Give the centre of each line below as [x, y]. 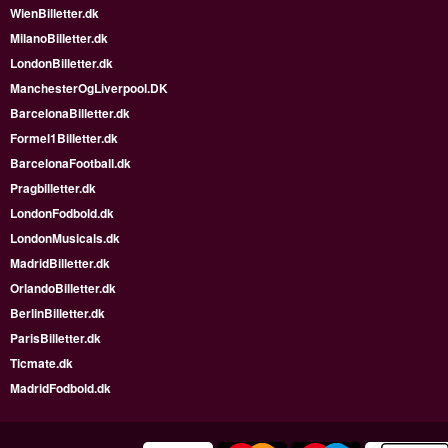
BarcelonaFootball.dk [70, 163]
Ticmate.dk [41, 363]
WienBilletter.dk [54, 13]
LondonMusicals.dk [65, 238]
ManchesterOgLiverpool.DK [89, 88]
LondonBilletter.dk [61, 63]
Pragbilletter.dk [53, 188]
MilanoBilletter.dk [59, 38]
